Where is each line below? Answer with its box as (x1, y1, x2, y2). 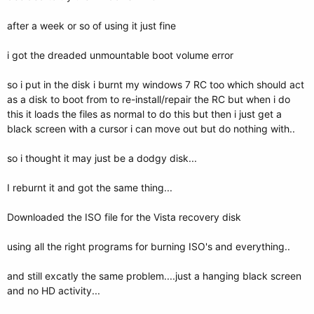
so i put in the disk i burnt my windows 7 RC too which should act (7, 78, 304, 90)
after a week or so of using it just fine (7, 20, 176, 32)
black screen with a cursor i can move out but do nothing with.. (7, 123, 295, 135)
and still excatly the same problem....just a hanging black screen (7, 270, 301, 282)
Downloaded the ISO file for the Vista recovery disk (7, 211, 241, 223)
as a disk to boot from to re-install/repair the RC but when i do (7, 93, 290, 105)
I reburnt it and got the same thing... (7, 182, 172, 193)
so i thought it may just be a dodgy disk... (7, 152, 197, 164)
